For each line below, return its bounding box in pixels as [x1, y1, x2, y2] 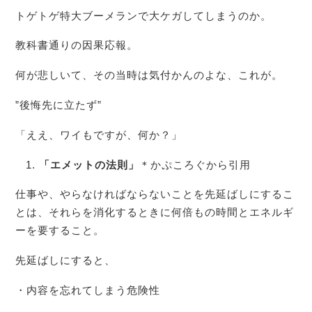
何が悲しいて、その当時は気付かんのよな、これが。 [15, 69, 283, 81]
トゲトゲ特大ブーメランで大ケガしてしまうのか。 [15, 9, 272, 22]
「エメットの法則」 [38, 158, 139, 171]
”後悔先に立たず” [15, 99, 102, 111]
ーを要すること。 [15, 224, 105, 237]
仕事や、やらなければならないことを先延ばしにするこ [15, 188, 295, 201]
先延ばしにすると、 [15, 254, 116, 267]
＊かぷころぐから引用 [139, 158, 251, 171]
